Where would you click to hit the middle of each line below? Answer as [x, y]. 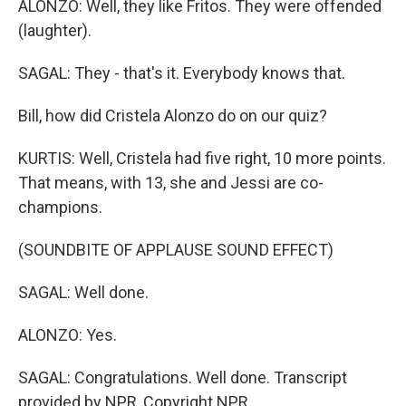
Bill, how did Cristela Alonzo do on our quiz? [173, 116]
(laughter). [55, 30]
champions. [60, 207]
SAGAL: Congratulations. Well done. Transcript [183, 377]
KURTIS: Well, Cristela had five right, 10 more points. [202, 158]
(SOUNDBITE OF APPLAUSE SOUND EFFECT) [176, 250]
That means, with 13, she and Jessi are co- [171, 183]
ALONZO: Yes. [68, 335]
